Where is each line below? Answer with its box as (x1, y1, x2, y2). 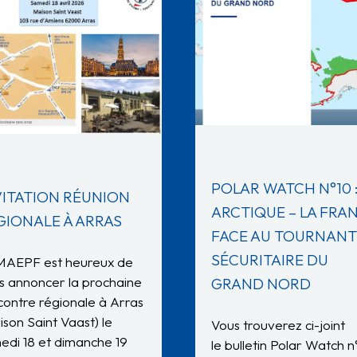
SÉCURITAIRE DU (211, 250, 328, 270)
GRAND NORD (211, 274, 311, 294)
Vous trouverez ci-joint (211, 316, 345, 334)
